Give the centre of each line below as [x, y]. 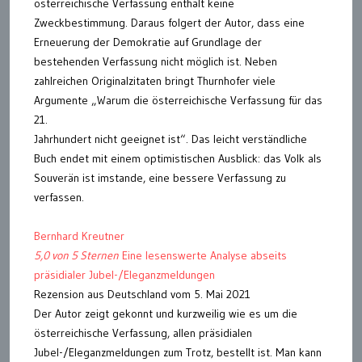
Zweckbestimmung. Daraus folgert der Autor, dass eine [169, 23]
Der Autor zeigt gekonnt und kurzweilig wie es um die [166, 314]
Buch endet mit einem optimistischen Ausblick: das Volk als [178, 158]
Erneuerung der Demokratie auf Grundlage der [148, 42]
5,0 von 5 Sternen [76, 255]
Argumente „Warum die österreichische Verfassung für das [178, 100]
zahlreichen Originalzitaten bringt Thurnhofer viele [155, 81]
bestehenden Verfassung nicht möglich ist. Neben [156, 61]
